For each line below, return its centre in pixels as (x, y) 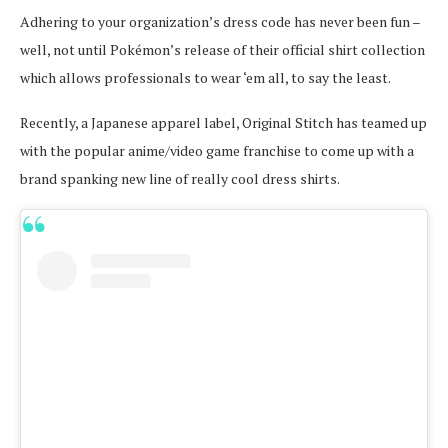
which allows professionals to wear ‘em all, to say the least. (205, 77)
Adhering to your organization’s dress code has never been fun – (220, 21)
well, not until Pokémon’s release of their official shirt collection (222, 49)
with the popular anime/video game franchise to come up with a (217, 150)
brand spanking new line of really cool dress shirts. (180, 178)
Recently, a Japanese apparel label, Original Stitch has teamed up (223, 122)
